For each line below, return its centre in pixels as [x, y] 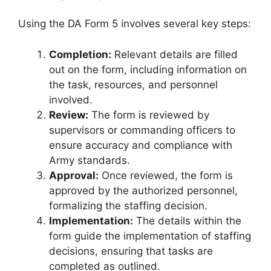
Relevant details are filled [175, 54]
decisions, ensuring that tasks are [131, 251]
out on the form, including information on [148, 69]
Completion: [80, 54]
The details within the [187, 220]
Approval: [74, 175]
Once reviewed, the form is [166, 175]
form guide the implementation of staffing [150, 236]
